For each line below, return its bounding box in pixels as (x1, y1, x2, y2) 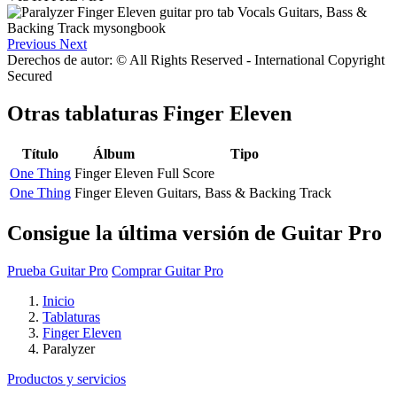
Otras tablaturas (7, 101, 163, 125)
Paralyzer (43, 340, 95, 356)
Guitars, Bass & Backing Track (157, 184, 331, 200)
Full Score (157, 165, 214, 181)
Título (22, 145, 58, 161)
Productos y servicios (7, 370, 126, 386)
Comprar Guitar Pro (112, 262, 223, 278)
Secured (7, 67, 52, 83)
